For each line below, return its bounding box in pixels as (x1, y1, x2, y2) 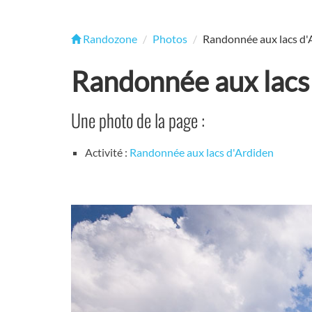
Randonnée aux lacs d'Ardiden (130, 146, 274, 159)
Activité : (85, 146, 130, 159)
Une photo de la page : (71, 107, 205, 134)
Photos (153, 32, 187, 45)
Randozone (81, 32, 137, 45)
